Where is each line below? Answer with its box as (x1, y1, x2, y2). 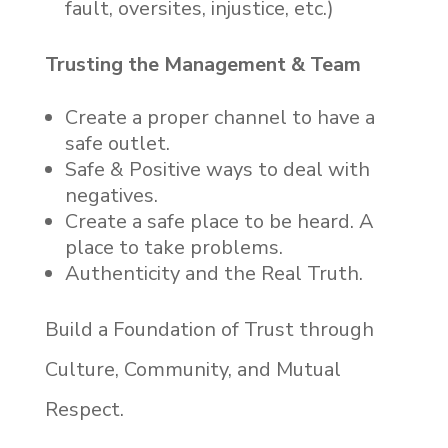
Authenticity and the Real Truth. (64, 259, 363, 287)
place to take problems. (64, 233, 283, 261)
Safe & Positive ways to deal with (64, 155, 370, 183)
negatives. (64, 181, 158, 209)
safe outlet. (64, 129, 170, 157)
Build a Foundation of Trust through (44, 315, 374, 343)
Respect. (44, 395, 124, 423)
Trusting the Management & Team (44, 50, 361, 78)
